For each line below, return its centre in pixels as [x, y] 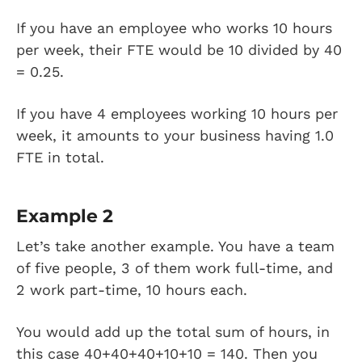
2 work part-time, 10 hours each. [134, 290]
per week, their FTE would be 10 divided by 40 [179, 50]
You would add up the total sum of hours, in [173, 332]
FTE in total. [63, 157]
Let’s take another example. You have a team [175, 246]
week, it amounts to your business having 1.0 [175, 135]
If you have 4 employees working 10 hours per [177, 114]
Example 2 [65, 216]
